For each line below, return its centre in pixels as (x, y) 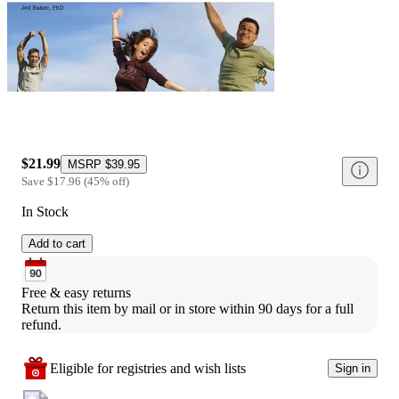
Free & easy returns (76, 292)
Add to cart (57, 243)
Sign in (353, 369)
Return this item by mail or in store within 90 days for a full (187, 308)
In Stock (45, 211)
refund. (41, 324)
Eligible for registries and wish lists (148, 368)
